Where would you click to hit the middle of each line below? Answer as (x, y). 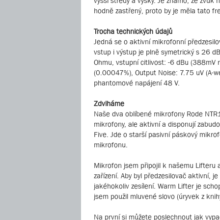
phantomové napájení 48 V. (137, 83)
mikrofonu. (111, 145)
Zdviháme (109, 103)
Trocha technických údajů (133, 31)
